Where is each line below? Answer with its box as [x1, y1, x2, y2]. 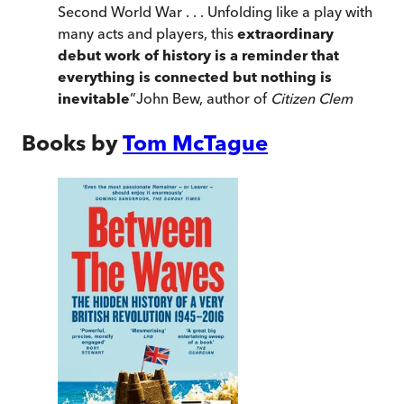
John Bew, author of [136, 89, 271, 108]
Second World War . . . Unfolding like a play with [58, 3, 372, 22]
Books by [22, 130, 118, 157]
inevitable [58, 89, 130, 108]
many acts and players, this [58, 24, 237, 43]
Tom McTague [123, 130, 268, 157]
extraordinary [237, 24, 334, 43]
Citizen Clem [271, 89, 353, 108]
